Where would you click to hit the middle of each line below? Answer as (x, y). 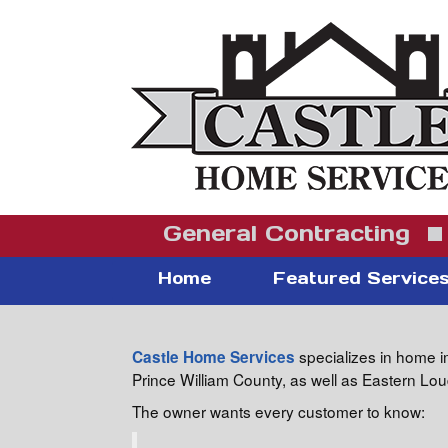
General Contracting (290, 233)
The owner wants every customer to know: (278, 411)
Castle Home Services (213, 357)
